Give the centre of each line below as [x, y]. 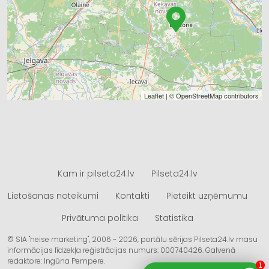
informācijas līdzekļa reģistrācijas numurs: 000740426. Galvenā [121, 250]
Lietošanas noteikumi [53, 195]
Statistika [174, 218]
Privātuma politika [100, 218]
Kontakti [132, 195]
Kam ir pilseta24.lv [96, 173]
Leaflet [154, 95]
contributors [240, 95]
